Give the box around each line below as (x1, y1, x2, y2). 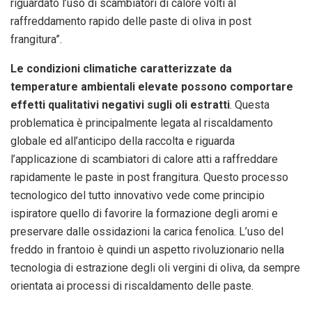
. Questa (230, 97, 270, 111)
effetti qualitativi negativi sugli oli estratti (10, 97, 230, 111)
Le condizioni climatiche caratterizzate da (10, 61, 232, 75)
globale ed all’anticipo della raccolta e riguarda (10, 134, 235, 148)
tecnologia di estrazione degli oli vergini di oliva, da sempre (10, 260, 300, 274)
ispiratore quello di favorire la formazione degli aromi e (10, 206, 278, 220)
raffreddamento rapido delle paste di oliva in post (10, 14, 251, 28)
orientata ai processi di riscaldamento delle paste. (10, 279, 253, 292)
